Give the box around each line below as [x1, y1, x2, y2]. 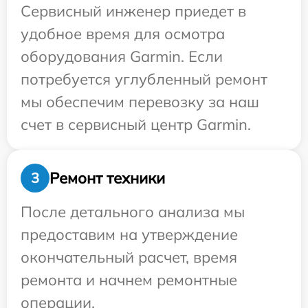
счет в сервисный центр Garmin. [21, 115, 251, 134]
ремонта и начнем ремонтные [21, 270, 237, 289]
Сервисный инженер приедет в [21, 1, 246, 21]
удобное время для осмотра [21, 24, 225, 43]
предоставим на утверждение [21, 225, 238, 244]
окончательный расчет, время [21, 247, 237, 267]
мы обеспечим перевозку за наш [21, 92, 259, 111]
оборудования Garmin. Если [21, 47, 223, 66]
